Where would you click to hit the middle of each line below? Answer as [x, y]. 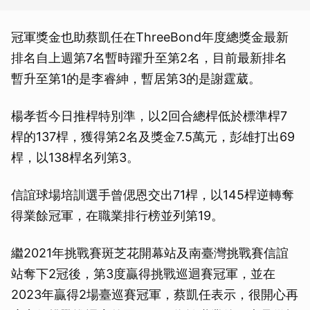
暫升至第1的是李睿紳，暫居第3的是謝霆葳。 [136, 79]
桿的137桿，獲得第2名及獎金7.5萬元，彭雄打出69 [153, 137]
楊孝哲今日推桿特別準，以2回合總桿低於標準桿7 [149, 116]
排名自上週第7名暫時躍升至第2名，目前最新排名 [149, 58]
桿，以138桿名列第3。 [75, 158]
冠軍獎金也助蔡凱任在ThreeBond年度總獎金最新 [150, 37]
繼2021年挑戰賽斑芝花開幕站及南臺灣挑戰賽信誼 [150, 253]
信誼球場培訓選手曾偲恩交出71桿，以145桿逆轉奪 [153, 195]
